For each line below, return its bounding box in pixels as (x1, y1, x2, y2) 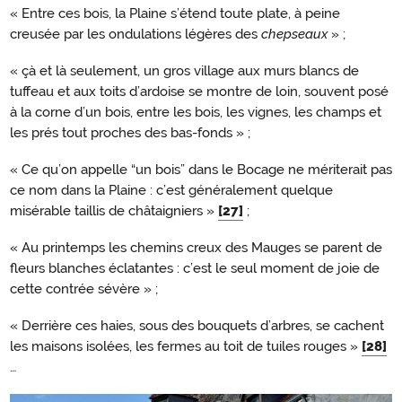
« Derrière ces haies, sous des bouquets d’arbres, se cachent (10, 318, 384, 335)
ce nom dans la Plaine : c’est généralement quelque (10, 182, 333, 199)
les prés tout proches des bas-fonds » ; (10, 125, 250, 142)
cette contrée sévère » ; (10, 281, 158, 298)
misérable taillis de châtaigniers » (10, 203, 214, 220)
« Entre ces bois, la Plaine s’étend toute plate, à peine (10, 5, 340, 22)
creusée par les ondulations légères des (10, 26, 261, 43)
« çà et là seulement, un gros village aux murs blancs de (10, 63, 359, 80)
